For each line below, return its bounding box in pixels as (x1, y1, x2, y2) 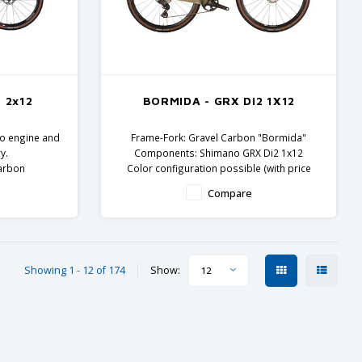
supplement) (189, 176, 249, 190)
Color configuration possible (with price (126, 161, 311, 175)
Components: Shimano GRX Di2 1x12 (134, 145, 304, 159)
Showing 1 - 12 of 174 (24, 263, 125, 278)
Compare (207, 186, 252, 200)
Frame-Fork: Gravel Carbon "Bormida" (131, 130, 307, 144)
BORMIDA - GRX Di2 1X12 (142, 93, 296, 107)
